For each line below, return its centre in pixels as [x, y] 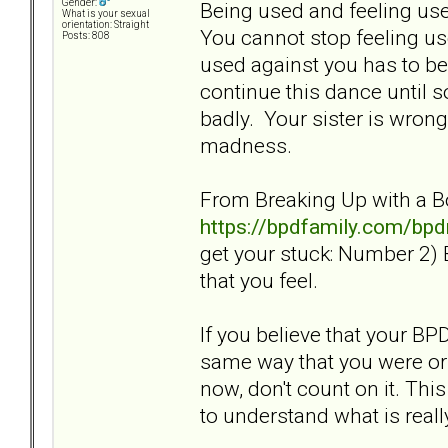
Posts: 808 [86, 36]
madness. [246, 145]
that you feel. [259, 280]
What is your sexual [106, 14]
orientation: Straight [105, 25]
